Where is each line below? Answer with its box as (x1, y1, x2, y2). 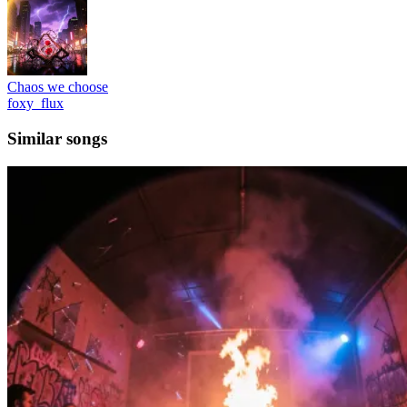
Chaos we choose (7, 79, 108, 95)
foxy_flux (7, 95, 64, 112)
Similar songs (7, 129, 107, 149)
